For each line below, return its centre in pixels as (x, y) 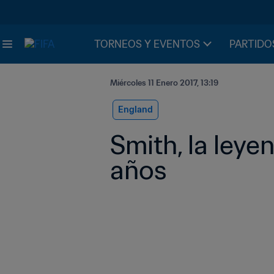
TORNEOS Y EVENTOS (147, 44)
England (135, 109)
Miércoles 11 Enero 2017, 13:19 (164, 83)
